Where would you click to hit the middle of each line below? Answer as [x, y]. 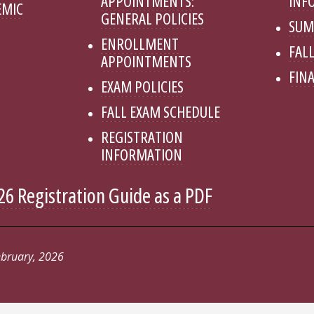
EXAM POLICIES [142, 87]
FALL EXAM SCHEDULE [160, 112]
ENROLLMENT [139, 44]
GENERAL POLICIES [152, 19]
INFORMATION [141, 155]
